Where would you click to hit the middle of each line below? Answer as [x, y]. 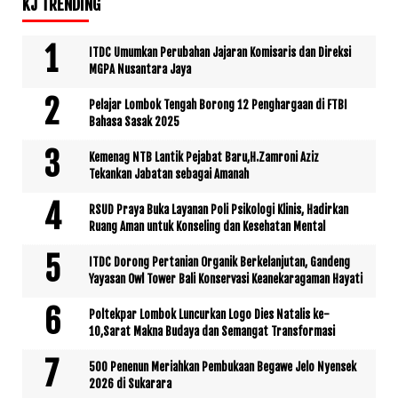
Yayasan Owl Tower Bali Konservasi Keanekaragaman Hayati [226, 279]
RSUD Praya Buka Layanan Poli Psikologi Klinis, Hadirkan [219, 210]
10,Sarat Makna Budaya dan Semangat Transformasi [212, 332]
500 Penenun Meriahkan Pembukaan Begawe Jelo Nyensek [223, 367]
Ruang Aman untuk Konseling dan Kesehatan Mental [207, 227]
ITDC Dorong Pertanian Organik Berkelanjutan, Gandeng [219, 263]
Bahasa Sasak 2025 [134, 122]
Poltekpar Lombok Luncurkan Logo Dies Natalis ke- [209, 315]
